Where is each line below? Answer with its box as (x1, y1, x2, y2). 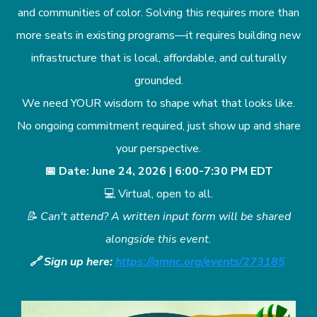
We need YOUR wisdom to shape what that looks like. (22, 96, 295, 111)
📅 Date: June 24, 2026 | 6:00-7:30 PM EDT (44, 163, 273, 179)
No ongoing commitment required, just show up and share (16, 118, 301, 134)
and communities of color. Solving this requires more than (18, 5, 299, 21)
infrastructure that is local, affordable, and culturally (30, 50, 287, 66)
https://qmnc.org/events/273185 (115, 254, 285, 270)
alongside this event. (105, 231, 212, 247)
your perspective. (116, 141, 201, 156)
